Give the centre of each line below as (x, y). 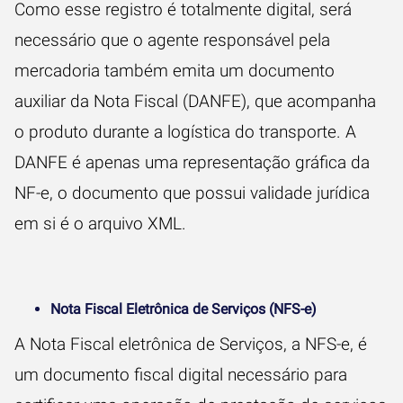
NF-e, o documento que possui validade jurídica (192, 193)
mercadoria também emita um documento (175, 71)
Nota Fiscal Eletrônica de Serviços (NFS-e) (184, 309)
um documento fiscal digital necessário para (181, 375)
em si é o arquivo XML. (103, 224)
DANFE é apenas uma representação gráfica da (192, 162)
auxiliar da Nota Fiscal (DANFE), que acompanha (195, 101)
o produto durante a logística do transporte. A (185, 132)
